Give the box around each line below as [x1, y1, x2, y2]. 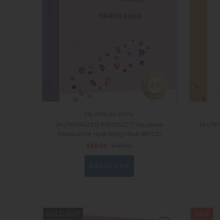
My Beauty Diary [84, 110, 134, 118]
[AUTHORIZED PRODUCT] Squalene [55, 121, 163, 129]
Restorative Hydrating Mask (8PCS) [57, 130, 161, 138]
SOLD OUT [46, 210, 80, 218]
